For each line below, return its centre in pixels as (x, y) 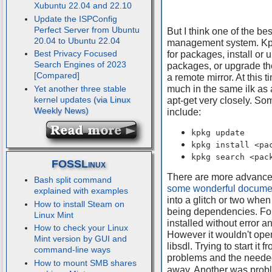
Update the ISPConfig (75, 19)
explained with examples (81, 191)
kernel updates (62, 99)
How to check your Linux (81, 228)
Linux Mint (53, 215)
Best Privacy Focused (75, 54)
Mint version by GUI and (80, 239)
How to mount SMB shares (85, 263)
